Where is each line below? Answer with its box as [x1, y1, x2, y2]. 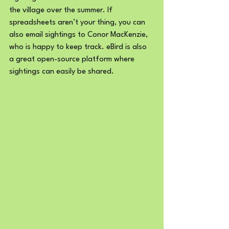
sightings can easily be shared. [9, 68, 116, 76]
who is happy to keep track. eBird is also [9, 43, 149, 51]
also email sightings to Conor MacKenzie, [9, 31, 150, 39]
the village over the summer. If [9, 7, 114, 14]
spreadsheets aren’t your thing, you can [9, 19, 147, 27]
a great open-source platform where [9, 56, 136, 63]
